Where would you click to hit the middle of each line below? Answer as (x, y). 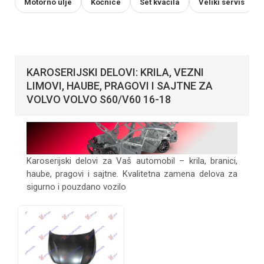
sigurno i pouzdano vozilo (76, 187)
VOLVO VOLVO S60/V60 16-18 (99, 99)
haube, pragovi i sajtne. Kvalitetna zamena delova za (132, 174)
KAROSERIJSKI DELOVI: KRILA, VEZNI (115, 72)
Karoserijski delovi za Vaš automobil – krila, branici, (132, 161)
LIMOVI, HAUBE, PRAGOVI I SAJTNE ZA (120, 85)
